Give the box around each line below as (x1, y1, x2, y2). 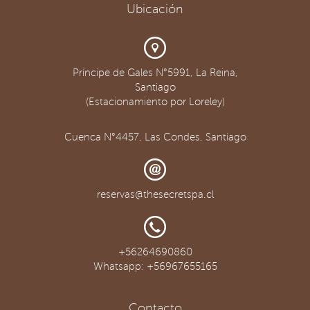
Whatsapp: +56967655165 (93, 261, 217, 272)
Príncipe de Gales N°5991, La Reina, (72, 67, 238, 78)
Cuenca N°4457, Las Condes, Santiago (64, 131, 246, 143)
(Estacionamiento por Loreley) (85, 96, 225, 107)
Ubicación (127, 2, 183, 16)
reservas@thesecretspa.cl (96, 189, 214, 200)
